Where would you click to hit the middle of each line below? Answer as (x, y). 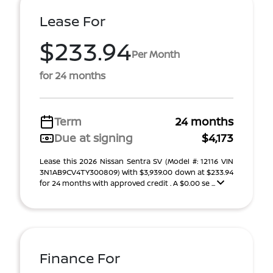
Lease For (73, 21)
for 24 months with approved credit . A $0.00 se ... (128, 183)
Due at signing (94, 138)
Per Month (156, 54)
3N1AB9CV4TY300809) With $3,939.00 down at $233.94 (136, 172)
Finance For (80, 258)
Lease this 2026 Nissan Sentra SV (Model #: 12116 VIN (136, 161)
